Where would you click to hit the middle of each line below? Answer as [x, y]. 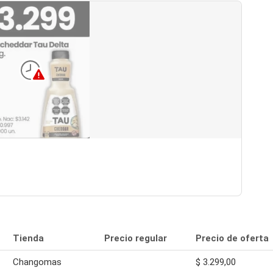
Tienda [28, 238]
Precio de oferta [232, 238]
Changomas [37, 262]
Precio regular [136, 238]
